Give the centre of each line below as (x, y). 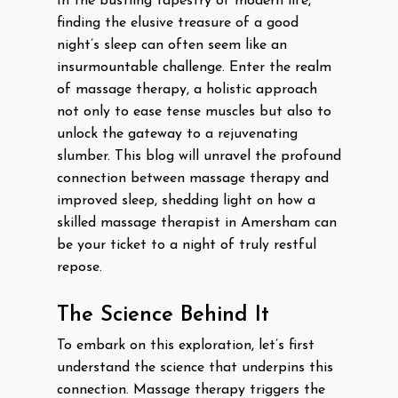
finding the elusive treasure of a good (178, 23)
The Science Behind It (163, 315)
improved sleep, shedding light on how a (186, 201)
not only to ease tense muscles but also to (194, 112)
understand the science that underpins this (195, 368)
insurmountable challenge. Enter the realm (194, 68)
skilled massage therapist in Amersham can (197, 223)
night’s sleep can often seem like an (172, 45)
